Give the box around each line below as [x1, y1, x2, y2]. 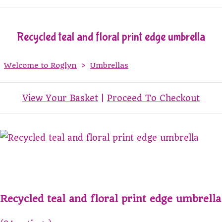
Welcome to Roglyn [4, 60, 77, 70]
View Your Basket [22, 93, 98, 103]
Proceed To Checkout [107, 93, 200, 103]
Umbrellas [90, 60, 128, 70]
